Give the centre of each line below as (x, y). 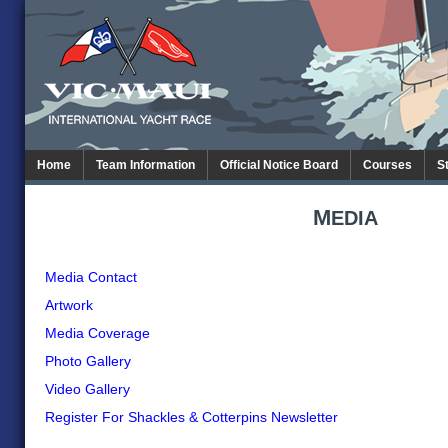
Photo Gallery (88, 361)
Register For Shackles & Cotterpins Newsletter (191, 417)
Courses (387, 165)
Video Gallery (87, 389)
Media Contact (91, 277)
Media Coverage (97, 333)
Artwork (69, 305)
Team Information (145, 165)
